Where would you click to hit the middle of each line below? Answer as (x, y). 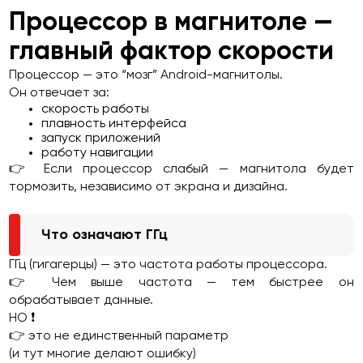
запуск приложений (101, 139)
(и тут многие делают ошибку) (103, 354)
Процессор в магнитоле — (171, 23)
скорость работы (96, 109)
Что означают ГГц (105, 235)
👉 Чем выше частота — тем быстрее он (181, 283)
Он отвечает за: (60, 93)
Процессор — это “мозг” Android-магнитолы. (146, 75)
